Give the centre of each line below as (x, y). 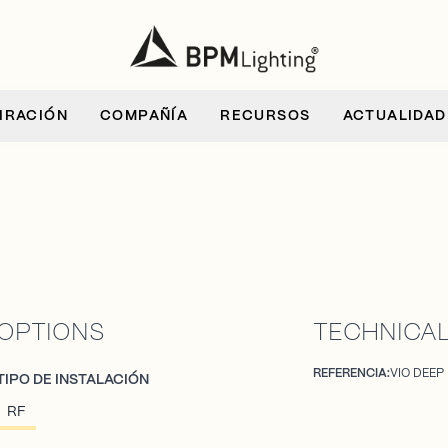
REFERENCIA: (352, 374)
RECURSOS (265, 116)
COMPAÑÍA (144, 116)
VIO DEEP (417, 374)
